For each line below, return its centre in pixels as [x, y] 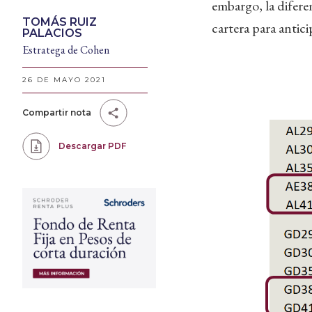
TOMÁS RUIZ [60, 22]
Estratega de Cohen [66, 50]
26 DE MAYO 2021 [64, 80]
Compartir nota [57, 112]
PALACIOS [52, 33]
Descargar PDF [92, 146]
